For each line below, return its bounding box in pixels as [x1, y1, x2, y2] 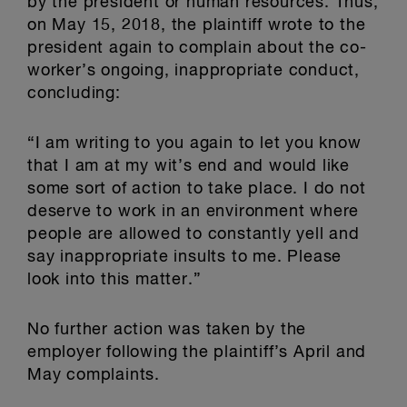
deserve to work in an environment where [27, 203, 360, 220]
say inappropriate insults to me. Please [27, 249, 342, 265]
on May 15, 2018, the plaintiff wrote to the [27, 17, 366, 34]
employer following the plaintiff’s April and [27, 344, 367, 361]
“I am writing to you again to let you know [27, 135, 362, 152]
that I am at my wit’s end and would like [27, 158, 350, 174]
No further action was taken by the [27, 322, 307, 338]
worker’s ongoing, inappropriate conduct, [27, 63, 360, 79]
